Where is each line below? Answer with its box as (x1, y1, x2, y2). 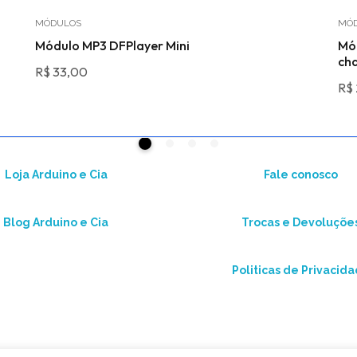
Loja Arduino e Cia (4, 168, 108, 181)
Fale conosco (264, 168, 339, 181)
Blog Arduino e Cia (3, 216, 109, 229)
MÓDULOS (35, 18, 81, 29)
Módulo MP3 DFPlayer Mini (35, 37, 190, 53)
